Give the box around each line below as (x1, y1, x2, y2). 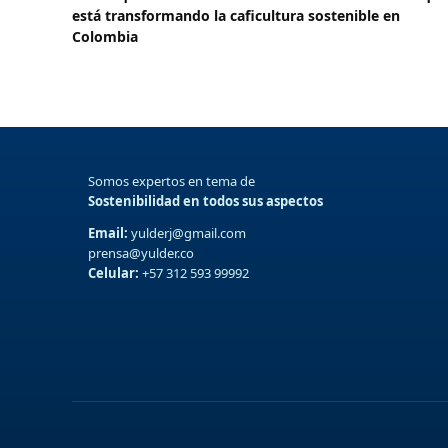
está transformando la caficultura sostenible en (72, 5, 400, 25)
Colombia (72, 26, 138, 46)
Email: (88, 223, 128, 242)
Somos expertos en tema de (88, 171, 255, 190)
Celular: (88, 263, 139, 282)
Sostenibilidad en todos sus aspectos (88, 191, 323, 210)
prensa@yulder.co (88, 243, 194, 262)
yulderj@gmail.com (128, 223, 246, 242)
